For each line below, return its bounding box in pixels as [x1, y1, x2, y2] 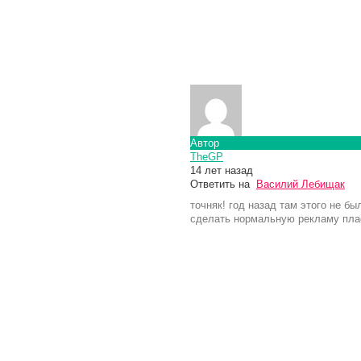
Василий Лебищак [256, 177, 345, 190]
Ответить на [190, 177, 256, 190]
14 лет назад [190, 164, 253, 176]
